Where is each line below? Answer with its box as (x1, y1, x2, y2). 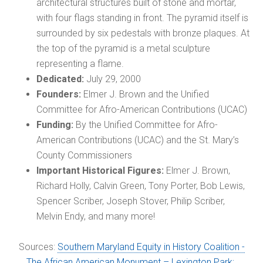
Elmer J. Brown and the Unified (81, 89, 210, 100)
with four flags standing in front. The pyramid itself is (36, 12, 249, 24)
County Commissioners (36, 150, 133, 161)
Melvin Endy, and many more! (36, 211, 156, 222)
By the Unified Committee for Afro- (73, 119, 218, 131)
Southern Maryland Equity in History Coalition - (57, 241, 245, 253)
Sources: (18, 241, 58, 253)
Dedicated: (36, 73, 85, 85)
